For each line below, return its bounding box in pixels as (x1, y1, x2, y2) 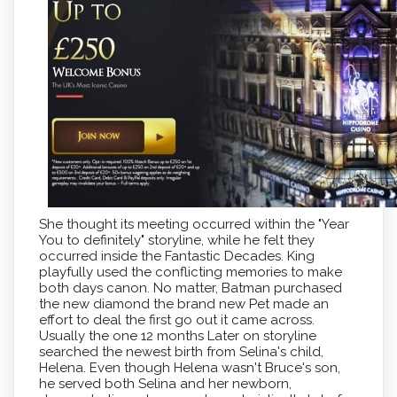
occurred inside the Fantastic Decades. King (38, 248, 315, 265)
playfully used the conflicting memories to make (38, 264, 342, 281)
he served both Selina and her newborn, (38, 376, 292, 393)
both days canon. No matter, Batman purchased (38, 280, 342, 297)
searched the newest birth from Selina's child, (38, 344, 323, 361)
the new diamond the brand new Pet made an (38, 296, 329, 313)
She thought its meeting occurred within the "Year (38, 216, 349, 233)
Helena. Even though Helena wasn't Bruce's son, (38, 360, 340, 377)
